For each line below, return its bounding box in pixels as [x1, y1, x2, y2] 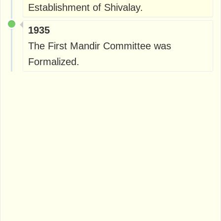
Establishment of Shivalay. [28, 1, 143, 13]
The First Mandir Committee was [28, 40, 171, 51]
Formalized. [28, 56, 79, 67]
